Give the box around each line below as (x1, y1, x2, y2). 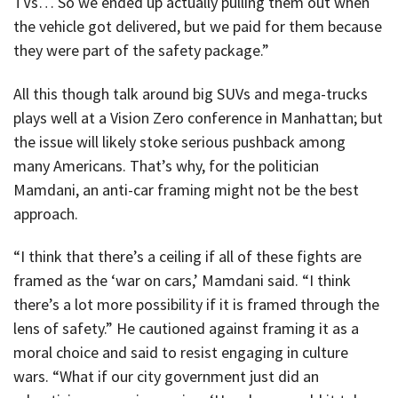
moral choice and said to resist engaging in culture (13, 342, 348, 363)
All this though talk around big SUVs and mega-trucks (13, 83, 368, 104)
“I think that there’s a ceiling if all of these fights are (13, 246, 362, 267)
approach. (13, 203, 78, 224)
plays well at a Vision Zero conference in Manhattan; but (13, 107, 383, 128)
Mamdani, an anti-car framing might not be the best (13, 179, 359, 200)
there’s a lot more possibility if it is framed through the (13, 294, 379, 315)
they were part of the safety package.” (13, 40, 269, 61)
